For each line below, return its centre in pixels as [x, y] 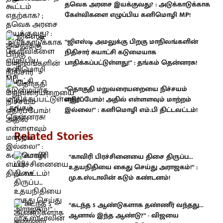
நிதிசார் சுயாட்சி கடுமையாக [111, 52]
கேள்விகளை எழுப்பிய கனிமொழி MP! [128, 15]
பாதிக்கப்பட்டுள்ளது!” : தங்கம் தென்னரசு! [131, 62]
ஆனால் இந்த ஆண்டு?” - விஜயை [124, 215]
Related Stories [54, 136]
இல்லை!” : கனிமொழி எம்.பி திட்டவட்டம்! [131, 110]
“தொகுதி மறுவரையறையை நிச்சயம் [126, 89]
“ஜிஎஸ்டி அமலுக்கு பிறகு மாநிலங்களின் [131, 41]
